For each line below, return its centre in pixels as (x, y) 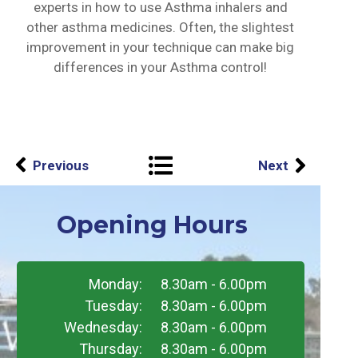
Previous (60, 165)
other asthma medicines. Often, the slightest (160, 27)
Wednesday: (103, 327)
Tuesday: (113, 306)
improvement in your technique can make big (160, 47)
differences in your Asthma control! (160, 67)
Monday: (115, 284)
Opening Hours (152, 225)
